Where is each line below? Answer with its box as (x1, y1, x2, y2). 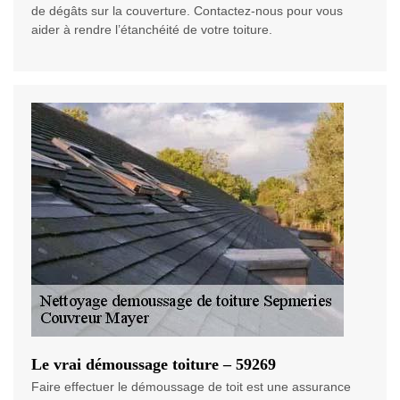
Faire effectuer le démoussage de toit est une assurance (31, 379, 351, 395)
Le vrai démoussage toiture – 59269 (31, 355, 276, 374)
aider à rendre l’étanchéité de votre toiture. (31, 22, 272, 37)
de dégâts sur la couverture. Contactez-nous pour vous (31, 4, 343, 19)
